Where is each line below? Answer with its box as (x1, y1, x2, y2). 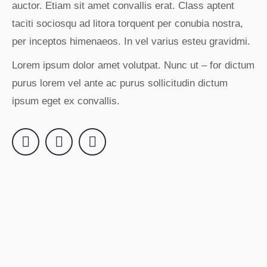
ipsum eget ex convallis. (12, 95, 120, 107)
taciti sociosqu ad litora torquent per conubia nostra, (12, 18, 243, 29)
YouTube (91, 140, 144, 156)
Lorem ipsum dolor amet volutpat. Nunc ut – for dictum (12, 60, 254, 71)
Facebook (24, 140, 81, 156)
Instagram (58, 140, 116, 156)
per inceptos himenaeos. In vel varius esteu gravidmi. (12, 36, 250, 47)
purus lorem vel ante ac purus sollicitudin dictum (12, 77, 228, 89)
